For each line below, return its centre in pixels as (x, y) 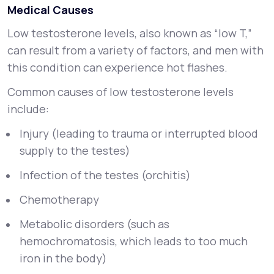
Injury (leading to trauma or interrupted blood (139, 133)
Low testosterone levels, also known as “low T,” (130, 33)
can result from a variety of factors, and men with (135, 50)
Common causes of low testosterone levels (120, 92)
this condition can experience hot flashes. (117, 67)
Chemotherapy (59, 199)
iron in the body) (63, 258)
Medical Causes (50, 10)
